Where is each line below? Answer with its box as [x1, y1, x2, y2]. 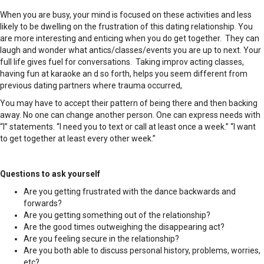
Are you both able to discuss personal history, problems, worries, [24, 246, 260, 256]
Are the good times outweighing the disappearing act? [24, 222, 225, 232]
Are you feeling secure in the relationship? [24, 234, 179, 244]
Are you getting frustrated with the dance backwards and [24, 187, 236, 197]
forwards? [24, 199, 62, 209]
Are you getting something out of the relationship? [24, 210, 210, 220]
